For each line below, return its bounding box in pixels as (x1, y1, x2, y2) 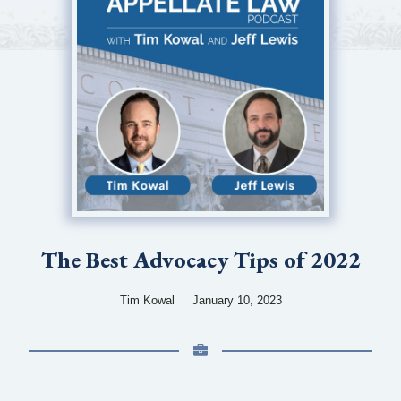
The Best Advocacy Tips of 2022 (40, 244, 361, 276)
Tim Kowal (119, 294, 175, 308)
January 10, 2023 (192, 294, 282, 308)
